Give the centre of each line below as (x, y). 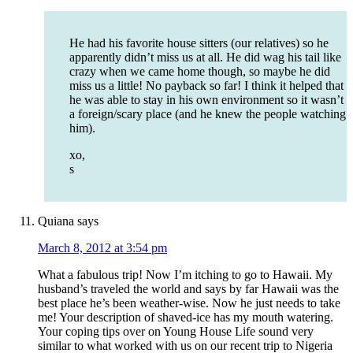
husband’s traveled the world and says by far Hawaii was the (188, 289)
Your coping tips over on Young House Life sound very (176, 332)
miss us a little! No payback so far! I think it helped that (206, 86)
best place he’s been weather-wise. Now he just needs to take (189, 303)
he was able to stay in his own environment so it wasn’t (206, 100)
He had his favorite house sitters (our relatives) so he (199, 43)
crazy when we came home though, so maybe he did (200, 72)
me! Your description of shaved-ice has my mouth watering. (186, 318)
